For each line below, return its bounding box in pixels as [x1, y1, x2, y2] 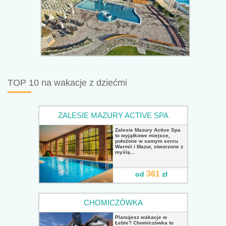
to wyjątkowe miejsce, [115, 132, 170, 138]
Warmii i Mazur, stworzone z [115, 143, 183, 149]
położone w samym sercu [115, 138, 178, 144]
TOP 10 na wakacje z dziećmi [8, 77, 127, 88]
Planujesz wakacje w [115, 214, 167, 220]
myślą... [115, 149, 135, 155]
